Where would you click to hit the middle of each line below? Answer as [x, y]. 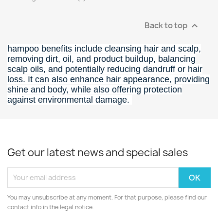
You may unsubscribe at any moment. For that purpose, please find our [107, 197]
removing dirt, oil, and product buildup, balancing [101, 59]
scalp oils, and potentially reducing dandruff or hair [105, 69]
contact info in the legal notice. [51, 207]
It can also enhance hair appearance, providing [119, 79]
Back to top [167, 25]
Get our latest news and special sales [98, 152]
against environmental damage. [68, 100]
